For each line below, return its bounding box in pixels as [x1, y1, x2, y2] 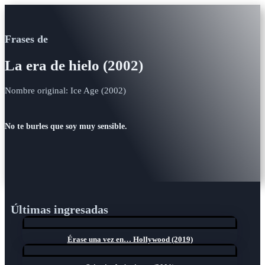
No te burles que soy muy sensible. [5, 122, 127, 131]
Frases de [5, 33, 48, 45]
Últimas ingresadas [11, 202, 108, 216]
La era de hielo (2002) [5, 57, 143, 73]
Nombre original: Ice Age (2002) [5, 85, 126, 95]
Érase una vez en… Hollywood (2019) [67, 234, 193, 244]
